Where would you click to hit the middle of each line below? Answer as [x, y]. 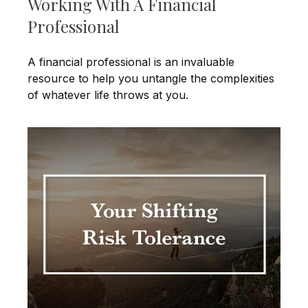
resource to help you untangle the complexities [151, 79]
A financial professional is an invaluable [131, 62]
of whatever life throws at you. [108, 95]
